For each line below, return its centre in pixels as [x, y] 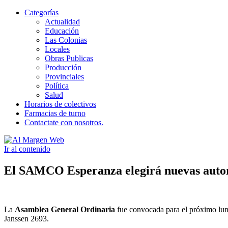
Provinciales [64, 77]
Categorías [41, 12]
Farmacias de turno [55, 113]
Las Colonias [66, 40]
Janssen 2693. [26, 218]
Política [57, 86]
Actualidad [62, 22]
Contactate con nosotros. [64, 122]
